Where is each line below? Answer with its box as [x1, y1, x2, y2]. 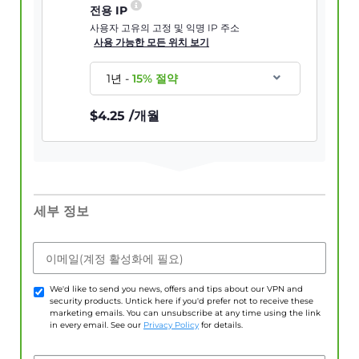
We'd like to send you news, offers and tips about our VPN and [50, 284, 303, 295]
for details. [199, 320, 243, 331]
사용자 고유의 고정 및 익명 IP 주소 [90, 22, 240, 34]
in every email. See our [50, 320, 143, 331]
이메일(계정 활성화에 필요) [46, 252, 184, 267]
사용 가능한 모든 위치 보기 [94, 36, 210, 49]
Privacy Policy [143, 320, 199, 331]
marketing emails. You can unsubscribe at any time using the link [50, 308, 321, 319]
